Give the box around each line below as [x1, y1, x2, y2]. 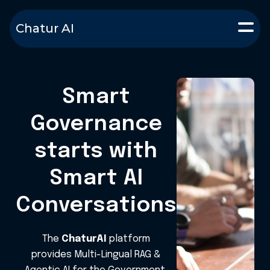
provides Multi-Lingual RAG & [31, 250, 161, 260]
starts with [34, 140, 158, 162]
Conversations [16, 195, 177, 216]
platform [106, 234, 150, 244]
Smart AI [49, 168, 143, 189]
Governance [30, 113, 163, 135]
